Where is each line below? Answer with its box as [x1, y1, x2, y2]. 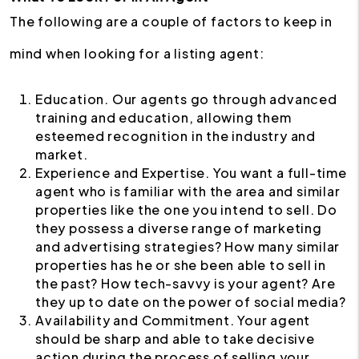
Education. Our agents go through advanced [35, 91, 337, 107]
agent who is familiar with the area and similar [35, 183, 341, 200]
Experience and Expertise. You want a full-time [35, 164, 347, 181]
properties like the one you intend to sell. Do [35, 201, 337, 218]
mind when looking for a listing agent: [10, 45, 264, 62]
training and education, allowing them [35, 109, 292, 126]
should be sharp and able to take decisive [35, 330, 315, 347]
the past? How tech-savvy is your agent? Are [35, 275, 336, 292]
